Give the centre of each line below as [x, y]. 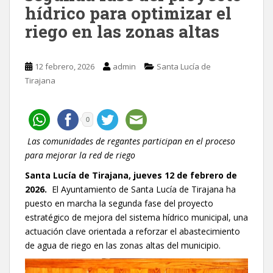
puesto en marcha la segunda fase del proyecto [119, 203]
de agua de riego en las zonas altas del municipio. [123, 245]
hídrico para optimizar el [128, 13]
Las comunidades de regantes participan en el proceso [130, 141]
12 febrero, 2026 [65, 66]
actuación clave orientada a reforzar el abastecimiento [133, 231]
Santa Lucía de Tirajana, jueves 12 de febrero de [131, 175]
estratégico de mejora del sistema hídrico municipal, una [136, 217]
